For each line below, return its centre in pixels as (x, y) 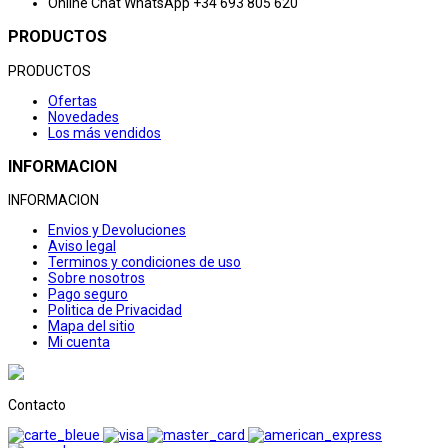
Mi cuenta (79, 342)
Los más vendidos (104, 132)
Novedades (83, 116)
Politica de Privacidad (115, 310)
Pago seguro (88, 294)
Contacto (37, 405)
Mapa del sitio (91, 326)
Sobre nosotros (96, 278)
